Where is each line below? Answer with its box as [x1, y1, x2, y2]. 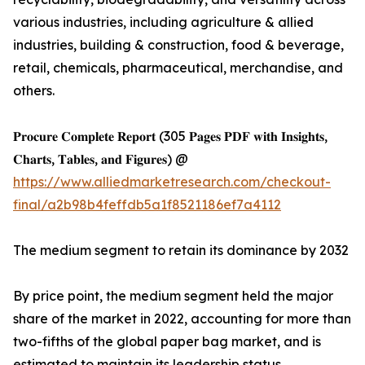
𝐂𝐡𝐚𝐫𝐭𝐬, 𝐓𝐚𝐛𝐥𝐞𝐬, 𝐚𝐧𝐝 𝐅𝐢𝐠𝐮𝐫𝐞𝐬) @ [13, 151, 188, 168]
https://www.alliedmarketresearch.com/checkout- [13, 174, 331, 191]
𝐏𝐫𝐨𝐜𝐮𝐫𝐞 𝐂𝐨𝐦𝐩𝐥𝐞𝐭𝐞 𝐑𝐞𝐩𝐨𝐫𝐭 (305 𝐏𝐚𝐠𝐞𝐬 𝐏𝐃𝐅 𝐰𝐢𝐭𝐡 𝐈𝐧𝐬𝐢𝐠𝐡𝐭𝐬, [13, 128, 328, 145]
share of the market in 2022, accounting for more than [13, 310, 351, 328]
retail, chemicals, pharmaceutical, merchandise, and [13, 59, 343, 77]
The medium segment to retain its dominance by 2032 [13, 242, 349, 259]
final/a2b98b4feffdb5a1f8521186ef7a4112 [13, 196, 281, 213]
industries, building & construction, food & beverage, [13, 37, 344, 54]
